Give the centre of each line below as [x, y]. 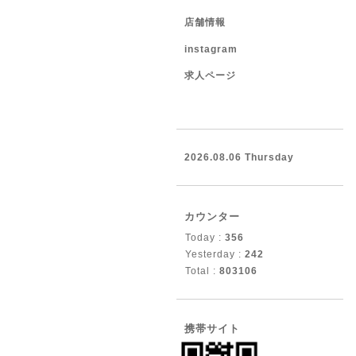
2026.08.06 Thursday [239, 157]
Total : [202, 271]
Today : [205, 238]
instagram [211, 49]
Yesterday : [215, 254]
